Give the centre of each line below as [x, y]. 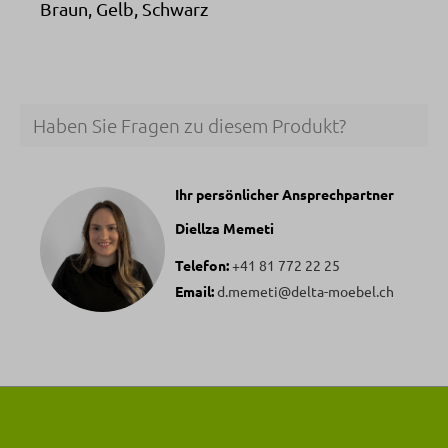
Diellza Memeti [224, 227]
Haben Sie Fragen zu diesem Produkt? [189, 125]
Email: [196, 290]
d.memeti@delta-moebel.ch [305, 290]
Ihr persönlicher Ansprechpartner [284, 193]
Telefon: [202, 264]
